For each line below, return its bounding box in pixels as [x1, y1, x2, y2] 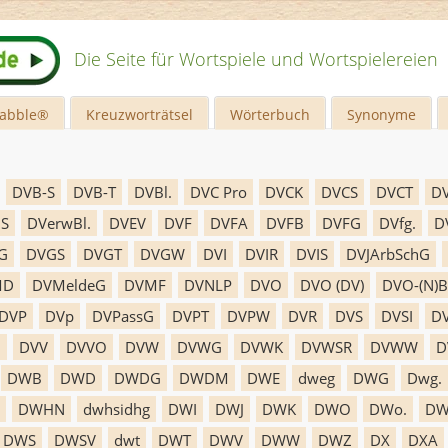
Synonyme [347, 105, 417, 124]
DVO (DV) [300, 275, 364, 295]
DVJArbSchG [346, 244, 430, 264]
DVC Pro [190, 182, 247, 202]
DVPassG [92, 306, 154, 326]
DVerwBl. [27, 213, 91, 233]
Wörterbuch [230, 105, 311, 124]
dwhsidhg [83, 399, 150, 419]
